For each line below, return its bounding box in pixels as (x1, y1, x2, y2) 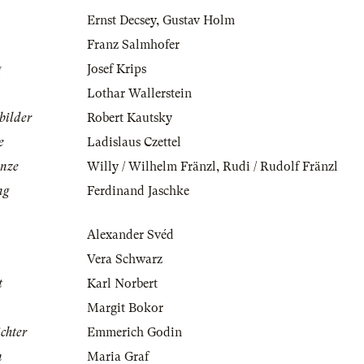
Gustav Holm (162, 13, 235, 28)
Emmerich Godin (87, 325, 182, 340)
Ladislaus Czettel (87, 135, 181, 150)
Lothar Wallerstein (87, 86, 192, 102)
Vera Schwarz (87, 252, 162, 267)
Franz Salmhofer (87, 37, 180, 53)
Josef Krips (87, 62, 146, 77)
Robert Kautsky (87, 110, 172, 126)
